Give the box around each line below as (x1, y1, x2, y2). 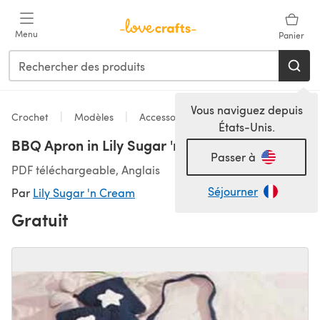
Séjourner (208, 184, 259, 199)
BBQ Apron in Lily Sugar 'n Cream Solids (11, 135, 271, 155)
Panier (279, 29, 304, 41)
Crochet (11, 110, 51, 124)
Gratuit (11, 207, 68, 231)
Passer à (210, 149, 256, 164)
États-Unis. (218, 119, 275, 134)
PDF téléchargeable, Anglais (11, 162, 160, 177)
